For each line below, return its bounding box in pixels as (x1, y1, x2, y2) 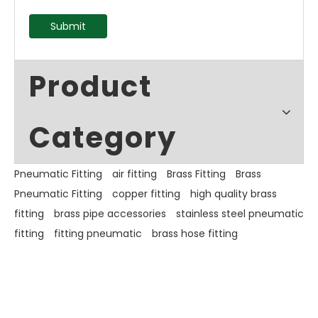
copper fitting (112, 187, 180, 201)
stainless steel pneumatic (176, 207, 304, 221)
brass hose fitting (152, 226, 238, 241)
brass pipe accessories (54, 207, 166, 221)
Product (29, 67, 152, 106)
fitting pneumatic (54, 226, 142, 241)
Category (29, 118, 177, 158)
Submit (50, 19, 86, 33)
